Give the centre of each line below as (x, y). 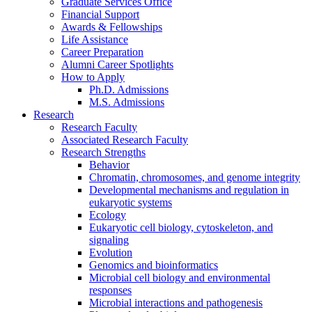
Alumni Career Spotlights (117, 64)
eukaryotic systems (131, 202)
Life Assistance (95, 39)
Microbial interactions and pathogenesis (176, 302)
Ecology (108, 214)
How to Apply (93, 77)
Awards (80, 26)
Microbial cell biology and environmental (180, 277)
